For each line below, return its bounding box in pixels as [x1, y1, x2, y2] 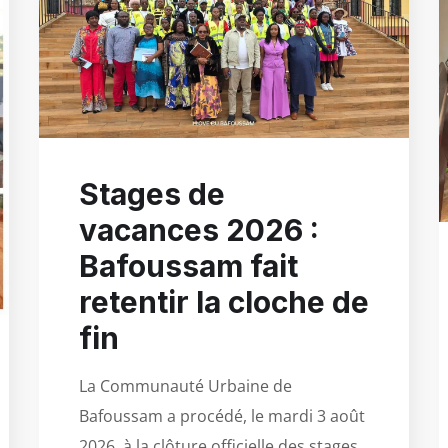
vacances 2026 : [79, 212, 319, 249]
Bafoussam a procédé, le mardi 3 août [79, 405, 365, 428]
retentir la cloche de [79, 284, 369, 321]
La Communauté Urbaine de [79, 375, 292, 398]
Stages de [79, 176, 225, 213]
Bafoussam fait [79, 248, 298, 285]
